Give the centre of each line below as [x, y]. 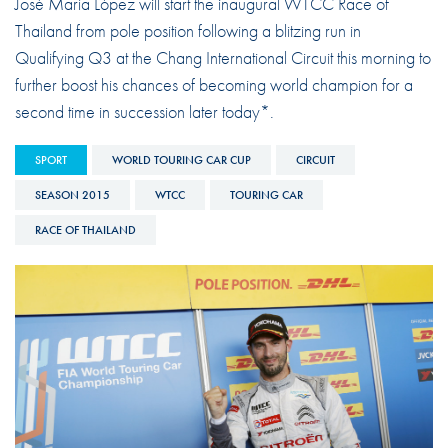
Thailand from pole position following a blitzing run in [187, 30]
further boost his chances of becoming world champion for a [213, 84]
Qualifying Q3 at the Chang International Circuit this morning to [222, 57]
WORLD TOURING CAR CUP [181, 159]
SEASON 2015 [72, 194]
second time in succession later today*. [144, 111]
